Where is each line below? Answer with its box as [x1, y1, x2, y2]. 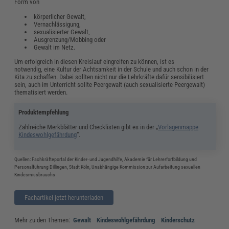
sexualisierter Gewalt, [34, 28, 91, 36]
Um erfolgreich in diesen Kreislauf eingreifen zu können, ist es [14, 58, 175, 66]
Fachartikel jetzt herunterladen [24, 193, 103, 201]
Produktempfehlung [18, 108, 70, 116]
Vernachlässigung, [34, 20, 81, 29]
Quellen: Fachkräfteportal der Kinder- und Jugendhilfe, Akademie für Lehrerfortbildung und [14, 156, 197, 162]
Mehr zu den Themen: [14, 216, 72, 224]
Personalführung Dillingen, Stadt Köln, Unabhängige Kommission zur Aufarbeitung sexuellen [14, 164, 201, 170]
